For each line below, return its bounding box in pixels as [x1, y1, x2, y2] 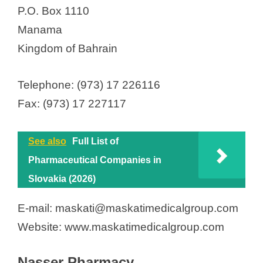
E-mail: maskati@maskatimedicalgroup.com [18, 201, 238, 214]
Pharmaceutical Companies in [28, 154, 161, 165]
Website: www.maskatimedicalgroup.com [18, 220, 224, 233]
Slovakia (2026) [28, 173, 96, 184]
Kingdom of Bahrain [18, 42, 117, 55]
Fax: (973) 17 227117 [18, 97, 126, 110]
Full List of [72, 136, 119, 146]
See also [28, 136, 66, 146]
